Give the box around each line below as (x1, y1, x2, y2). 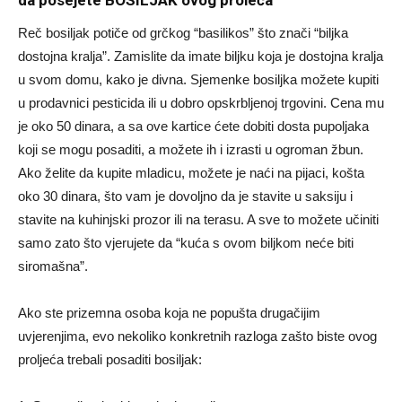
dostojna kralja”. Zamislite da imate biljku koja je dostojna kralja (18, 48, 383, 64)
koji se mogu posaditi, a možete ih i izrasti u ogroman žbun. (18, 141, 363, 157)
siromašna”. (18, 258, 88, 274)
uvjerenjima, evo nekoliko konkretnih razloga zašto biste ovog (18, 328, 377, 344)
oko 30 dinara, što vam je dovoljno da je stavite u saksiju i (18, 188, 353, 204)
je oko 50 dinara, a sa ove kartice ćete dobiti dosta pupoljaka (18, 118, 369, 134)
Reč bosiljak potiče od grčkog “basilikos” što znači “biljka (18, 24, 348, 40)
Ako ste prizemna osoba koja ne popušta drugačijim (18, 304, 320, 320)
